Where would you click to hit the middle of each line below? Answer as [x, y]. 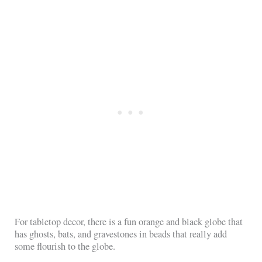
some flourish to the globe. [65, 247]
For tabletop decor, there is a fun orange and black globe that [129, 222]
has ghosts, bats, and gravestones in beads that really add [121, 234]
